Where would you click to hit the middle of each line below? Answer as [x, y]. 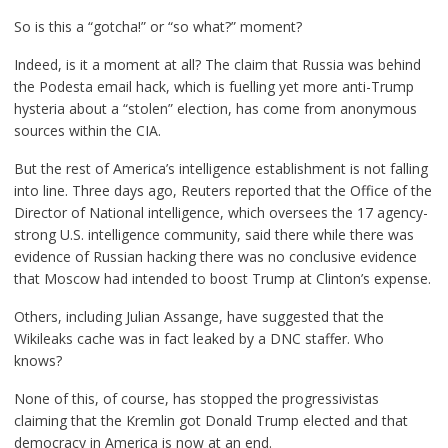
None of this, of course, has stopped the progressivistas [196, 398]
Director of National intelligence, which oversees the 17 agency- [220, 212]
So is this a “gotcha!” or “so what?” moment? [157, 26]
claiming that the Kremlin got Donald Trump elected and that [210, 420]
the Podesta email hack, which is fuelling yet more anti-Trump [213, 86]
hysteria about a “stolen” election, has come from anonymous [215, 108]
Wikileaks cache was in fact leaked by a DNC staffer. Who [198, 338]
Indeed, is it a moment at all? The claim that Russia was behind [217, 64]
